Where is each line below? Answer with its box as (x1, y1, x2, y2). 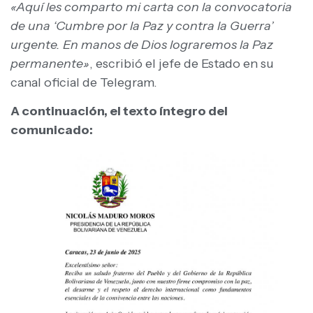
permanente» (10, 55, 89, 71)
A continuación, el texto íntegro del (10, 103, 228, 119)
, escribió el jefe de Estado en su (89, 55, 274, 71)
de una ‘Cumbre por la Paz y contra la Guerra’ (10, 17, 274, 34)
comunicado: (10, 122, 93, 138)
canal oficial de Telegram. (10, 74, 157, 90)
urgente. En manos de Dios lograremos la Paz (10, 36, 273, 52)
